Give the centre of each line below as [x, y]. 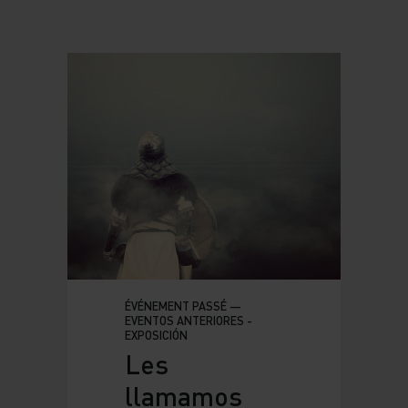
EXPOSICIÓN [156, 335]
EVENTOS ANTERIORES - [188, 320]
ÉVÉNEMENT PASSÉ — [183, 306]
